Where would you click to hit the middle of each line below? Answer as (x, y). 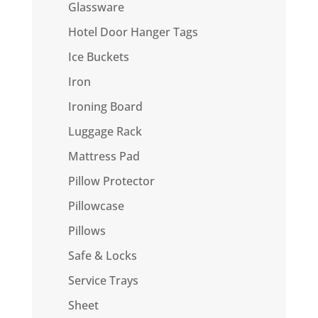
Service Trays (103, 280)
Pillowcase (96, 206)
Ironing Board (105, 106)
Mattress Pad (104, 156)
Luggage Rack (105, 131)
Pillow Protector (111, 181)
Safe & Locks (102, 256)
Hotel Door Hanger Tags (133, 32)
